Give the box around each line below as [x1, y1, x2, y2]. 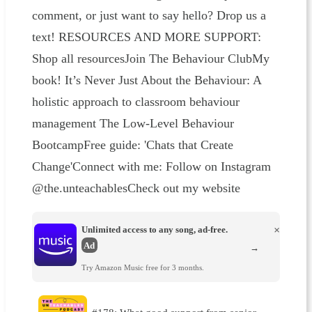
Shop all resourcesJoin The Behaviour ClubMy [31, 52, 270, 66]
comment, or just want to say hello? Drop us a [31, 8, 266, 23]
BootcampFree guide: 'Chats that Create [31, 138, 233, 153]
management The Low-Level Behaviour [31, 116, 234, 131]
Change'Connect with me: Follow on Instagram [31, 159, 271, 174]
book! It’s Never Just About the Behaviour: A [31, 73, 261, 88]
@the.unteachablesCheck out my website [31, 181, 240, 196]
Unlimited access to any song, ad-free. [81, 224, 228, 235]
